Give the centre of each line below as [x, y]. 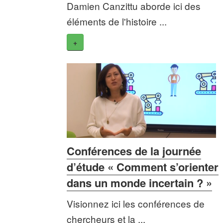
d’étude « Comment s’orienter [143, 167]
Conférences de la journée [134, 151]
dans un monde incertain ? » [140, 183]
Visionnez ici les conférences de [136, 204]
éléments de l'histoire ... [117, 21]
